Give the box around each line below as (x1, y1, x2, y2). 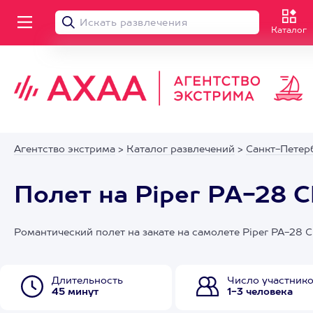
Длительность (52, 276, 123, 286)
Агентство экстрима (14, 145, 115, 154)
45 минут (52, 287, 99, 297)
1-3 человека (227, 287, 293, 297)
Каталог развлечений (126, 145, 235, 154)
